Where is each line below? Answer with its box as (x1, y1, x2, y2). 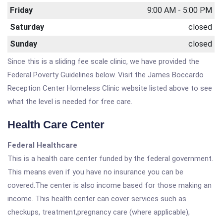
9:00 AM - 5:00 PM (147, 5, 212, 15)
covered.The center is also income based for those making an (7, 181, 212, 190)
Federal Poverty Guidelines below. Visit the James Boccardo (7, 70, 204, 79)
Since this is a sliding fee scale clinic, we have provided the (7, 57, 199, 66)
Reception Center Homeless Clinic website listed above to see (7, 84, 212, 93)
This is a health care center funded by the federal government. (7, 154, 213, 163)
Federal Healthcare (7, 141, 77, 150)
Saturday (10, 22, 44, 32)
